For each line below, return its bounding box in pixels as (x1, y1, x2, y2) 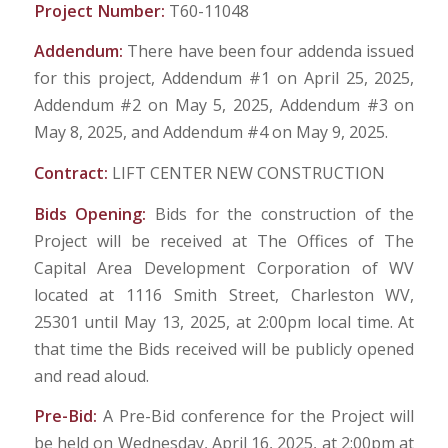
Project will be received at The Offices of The (33, 229, 415, 252)
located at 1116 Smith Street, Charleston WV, (33, 283, 415, 306)
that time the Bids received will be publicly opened (33, 337, 415, 360)
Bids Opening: (33, 202, 155, 225)
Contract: (33, 162, 112, 185)
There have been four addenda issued (127, 40, 415, 63)
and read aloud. (33, 364, 149, 387)
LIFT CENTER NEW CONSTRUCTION (111, 162, 385, 185)
